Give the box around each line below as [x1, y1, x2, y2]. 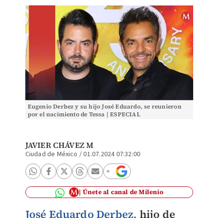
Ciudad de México [25, 149, 78, 159]
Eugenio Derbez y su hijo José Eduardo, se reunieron [27, 103, 182, 110]
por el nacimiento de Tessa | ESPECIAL [27, 110, 140, 118]
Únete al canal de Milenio [82, 188, 163, 196]
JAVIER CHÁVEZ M [25, 140, 94, 150]
